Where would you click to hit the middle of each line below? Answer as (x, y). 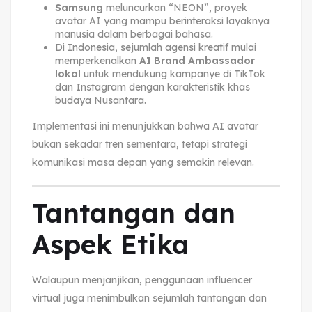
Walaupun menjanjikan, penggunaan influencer (142, 280)
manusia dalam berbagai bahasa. (134, 34)
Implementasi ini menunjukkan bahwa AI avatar (145, 126)
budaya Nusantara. (100, 100)
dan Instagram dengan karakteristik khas (152, 87)
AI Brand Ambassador (197, 60)
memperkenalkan (97, 60)
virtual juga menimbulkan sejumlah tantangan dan (149, 298)
